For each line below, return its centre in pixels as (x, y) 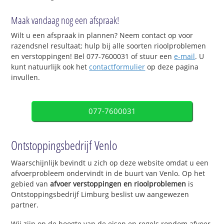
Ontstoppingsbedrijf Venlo (64, 145)
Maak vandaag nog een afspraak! (65, 20)
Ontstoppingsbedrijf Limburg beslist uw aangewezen (100, 194)
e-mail (185, 56)
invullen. (26, 77)
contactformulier (117, 67)
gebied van (31, 184)
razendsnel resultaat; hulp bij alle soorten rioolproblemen (109, 46)
